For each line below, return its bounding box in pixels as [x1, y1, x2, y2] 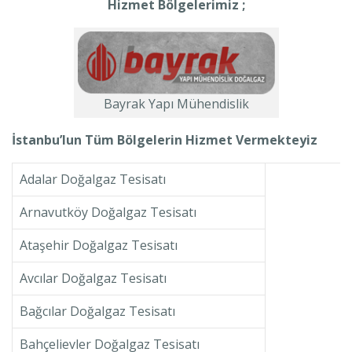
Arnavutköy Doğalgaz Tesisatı [19, 203, 196, 222]
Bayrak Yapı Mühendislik [103, 95, 249, 113]
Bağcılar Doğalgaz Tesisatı [19, 302, 175, 321]
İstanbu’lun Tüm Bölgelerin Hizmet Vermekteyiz [12, 131, 317, 149]
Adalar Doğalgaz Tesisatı [19, 170, 166, 189]
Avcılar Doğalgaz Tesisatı [19, 269, 167, 288]
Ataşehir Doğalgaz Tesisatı [19, 236, 178, 255]
